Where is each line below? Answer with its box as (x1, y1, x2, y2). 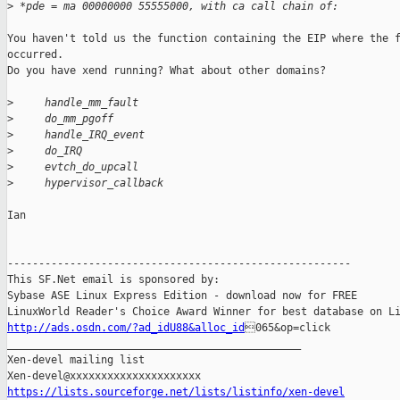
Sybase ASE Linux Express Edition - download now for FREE (7, 289, 357, 303)
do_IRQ (13, 145, 82, 158)
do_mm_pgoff (13, 112, 113, 126)
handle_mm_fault (13, 96, 138, 110)
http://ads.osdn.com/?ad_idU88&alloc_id (7, 321, 245, 335)
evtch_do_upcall (13, 161, 138, 174)
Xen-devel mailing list (7, 354, 145, 367)
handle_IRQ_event (13, 129, 145, 142)
